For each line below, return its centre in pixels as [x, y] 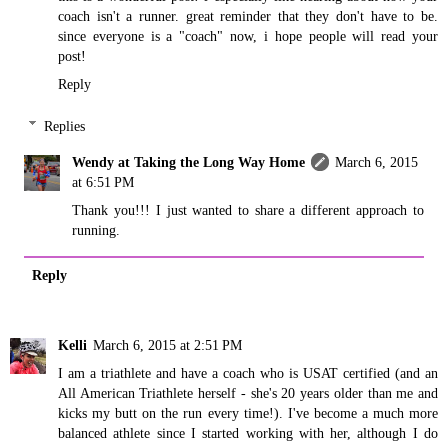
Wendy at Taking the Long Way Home [189, 161]
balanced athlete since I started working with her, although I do [248, 432]
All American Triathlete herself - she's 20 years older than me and [248, 392]
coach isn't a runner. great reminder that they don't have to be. [248, 16]
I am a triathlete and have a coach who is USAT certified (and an [248, 372]
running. [96, 229]
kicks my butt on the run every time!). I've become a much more [248, 412]
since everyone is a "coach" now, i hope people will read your [248, 36]
